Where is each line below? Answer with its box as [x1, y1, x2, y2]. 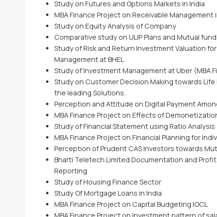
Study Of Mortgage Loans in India [54, 188, 162, 198]
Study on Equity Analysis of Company [54, 21, 176, 31]
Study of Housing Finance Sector [54, 177, 161, 186]
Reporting [54, 166, 87, 175]
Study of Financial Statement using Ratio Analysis [54, 122, 215, 131]
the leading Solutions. [54, 88, 125, 97]
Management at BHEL [54, 55, 124, 64]
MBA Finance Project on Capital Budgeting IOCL [54, 200, 208, 209]
